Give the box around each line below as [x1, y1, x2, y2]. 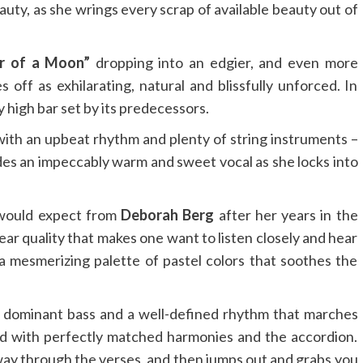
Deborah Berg [121, 206, 215, 224]
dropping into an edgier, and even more [90, 53, 358, 72]
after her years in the [214, 206, 358, 224]
